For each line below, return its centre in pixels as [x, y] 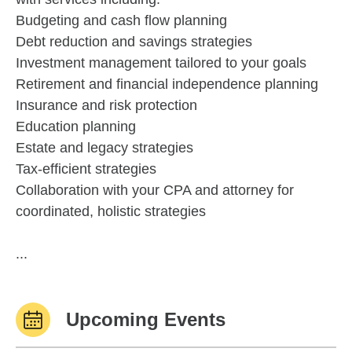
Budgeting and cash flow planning [121, 20]
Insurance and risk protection [106, 105]
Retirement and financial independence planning [167, 84]
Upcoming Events [146, 319]
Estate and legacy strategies [104, 148]
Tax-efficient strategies [86, 169]
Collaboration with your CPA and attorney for [155, 190]
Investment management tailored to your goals [161, 63]
